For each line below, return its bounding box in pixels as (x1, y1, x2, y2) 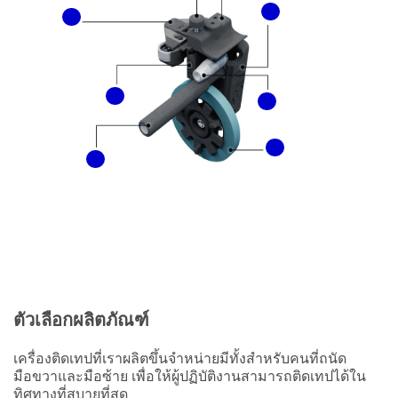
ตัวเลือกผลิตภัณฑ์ (13, 306, 149, 331)
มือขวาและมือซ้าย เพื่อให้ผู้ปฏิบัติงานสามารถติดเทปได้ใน (13, 365, 366, 386)
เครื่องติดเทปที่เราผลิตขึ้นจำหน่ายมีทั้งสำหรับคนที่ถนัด (13, 347, 346, 368)
